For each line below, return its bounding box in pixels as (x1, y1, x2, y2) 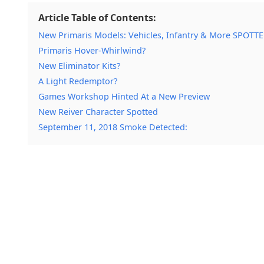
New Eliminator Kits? (38, 60, 120, 71)
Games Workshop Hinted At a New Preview (38, 91, 210, 102)
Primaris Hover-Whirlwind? (38, 45, 146, 56)
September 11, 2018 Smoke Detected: (38, 121, 187, 133)
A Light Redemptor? (38, 75, 117, 87)
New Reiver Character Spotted (38, 106, 158, 117)
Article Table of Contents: (38, 11, 156, 24)
